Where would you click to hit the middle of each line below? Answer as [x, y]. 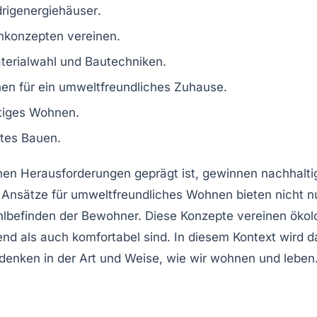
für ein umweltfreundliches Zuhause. [121, 87]
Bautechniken [124, 61]
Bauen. [39, 138]
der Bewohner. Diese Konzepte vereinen [173, 215]
